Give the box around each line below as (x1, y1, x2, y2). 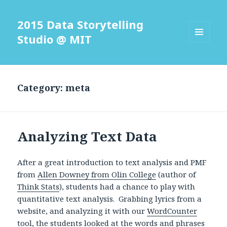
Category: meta (17, 82, 91, 94)
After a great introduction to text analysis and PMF (17, 157, 207, 168)
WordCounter (147, 206, 198, 216)
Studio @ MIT (17, 31, 92, 47)
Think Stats (17, 181, 60, 192)
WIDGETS (188, 59, 218, 68)
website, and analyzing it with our (17, 206, 147, 216)
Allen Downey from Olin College (37, 169, 157, 180)
